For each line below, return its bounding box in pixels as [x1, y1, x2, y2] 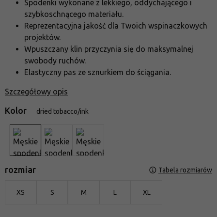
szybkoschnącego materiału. [24, 10, 124, 19]
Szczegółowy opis [5, 87, 68, 96]
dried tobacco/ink [36, 108, 89, 116]
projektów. [24, 33, 61, 42]
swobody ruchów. [24, 56, 86, 65]
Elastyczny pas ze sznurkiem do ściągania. [24, 68, 171, 77]
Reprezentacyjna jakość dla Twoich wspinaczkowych [24, 21, 207, 31]
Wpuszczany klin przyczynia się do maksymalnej [24, 45, 193, 54]
